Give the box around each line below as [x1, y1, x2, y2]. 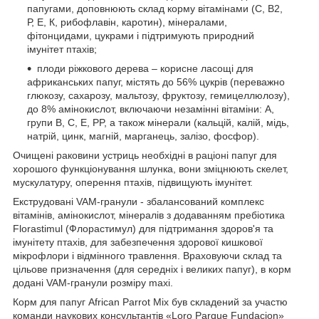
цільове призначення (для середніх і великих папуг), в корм [13, 263, 291, 276]
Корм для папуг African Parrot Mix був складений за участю [13, 296, 288, 308]
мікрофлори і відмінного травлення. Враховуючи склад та [13, 250, 282, 262]
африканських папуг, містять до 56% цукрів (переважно [27, 76, 285, 88]
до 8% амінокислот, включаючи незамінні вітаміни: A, [27, 103, 274, 115]
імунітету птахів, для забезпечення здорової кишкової [13, 236, 263, 249]
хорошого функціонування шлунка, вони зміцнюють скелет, [13, 163, 288, 175]
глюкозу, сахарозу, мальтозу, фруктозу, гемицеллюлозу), [27, 90, 290, 102]
